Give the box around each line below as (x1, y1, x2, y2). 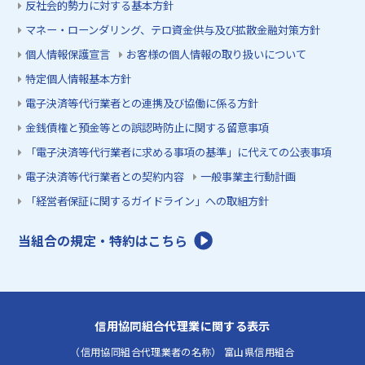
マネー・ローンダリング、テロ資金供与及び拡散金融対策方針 (25, 21, 321, 37)
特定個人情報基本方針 (25, 70, 132, 86)
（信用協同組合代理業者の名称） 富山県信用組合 (70, 345, 295, 360)
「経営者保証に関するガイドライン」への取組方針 (25, 192, 270, 209)
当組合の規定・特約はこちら (18, 231, 188, 250)
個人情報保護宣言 (25, 46, 111, 62)
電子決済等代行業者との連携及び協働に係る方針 (25, 95, 259, 111)
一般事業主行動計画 (200, 168, 297, 184)
